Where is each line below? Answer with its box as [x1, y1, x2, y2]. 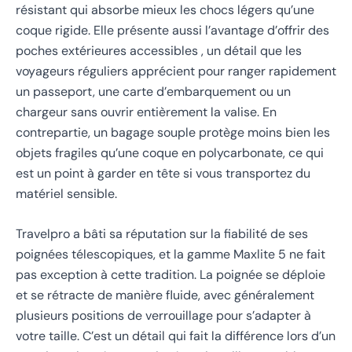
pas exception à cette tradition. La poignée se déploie [16, 266, 325, 284]
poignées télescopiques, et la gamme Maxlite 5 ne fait [16, 246, 325, 263]
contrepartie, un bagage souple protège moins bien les [16, 123, 330, 141]
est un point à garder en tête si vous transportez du [16, 164, 310, 181]
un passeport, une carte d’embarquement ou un [16, 82, 291, 100]
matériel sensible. [16, 185, 117, 202]
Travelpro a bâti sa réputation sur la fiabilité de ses [16, 225, 308, 243]
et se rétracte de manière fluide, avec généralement [16, 287, 314, 304]
